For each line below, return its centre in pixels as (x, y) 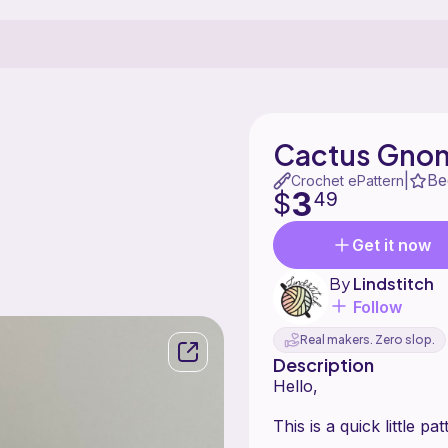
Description (323, 364)
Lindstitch (393, 284)
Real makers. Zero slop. (367, 340)
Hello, (295, 385)
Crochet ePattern (347, 180)
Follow (377, 306)
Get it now (391, 244)
